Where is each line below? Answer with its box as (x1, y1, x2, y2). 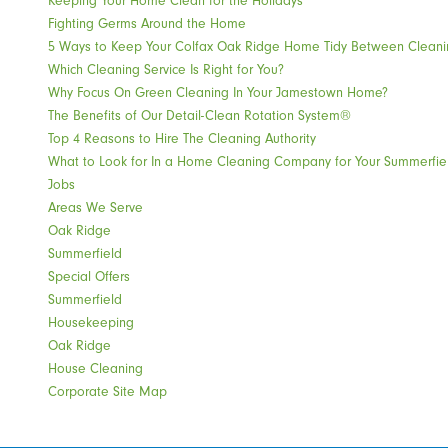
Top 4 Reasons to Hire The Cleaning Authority (48, 129, 317, 146)
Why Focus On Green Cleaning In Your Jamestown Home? (48, 83, 389, 100)
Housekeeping (48, 313, 135, 330)
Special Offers (48, 267, 131, 284)
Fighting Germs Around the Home (48, 14, 247, 31)
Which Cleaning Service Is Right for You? (48, 60, 285, 77)
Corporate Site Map (48, 382, 168, 399)
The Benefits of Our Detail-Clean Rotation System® (48, 106, 352, 123)
